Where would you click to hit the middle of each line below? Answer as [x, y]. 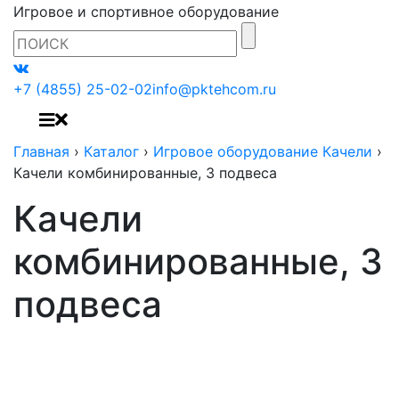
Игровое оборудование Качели [263, 151]
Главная [41, 151]
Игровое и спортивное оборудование [146, 12]
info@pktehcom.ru [214, 89]
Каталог [111, 151]
